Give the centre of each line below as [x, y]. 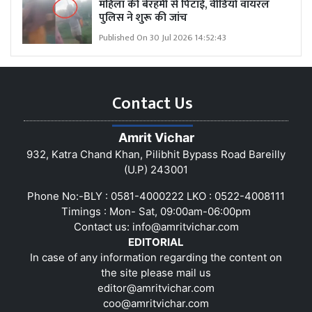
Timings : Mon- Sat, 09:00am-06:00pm [156, 211]
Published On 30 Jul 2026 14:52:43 [163, 38]
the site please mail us [156, 272]
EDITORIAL [156, 242]
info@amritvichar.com [185, 226]
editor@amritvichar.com [156, 288]
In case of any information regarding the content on [156, 257]
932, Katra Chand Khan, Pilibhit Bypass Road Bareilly [156, 154]
